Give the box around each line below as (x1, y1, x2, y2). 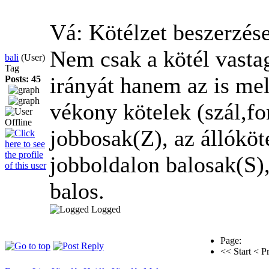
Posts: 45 (5, 73, 41, 84)
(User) (21, 52, 45, 62)
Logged (91, 204, 121, 214)
